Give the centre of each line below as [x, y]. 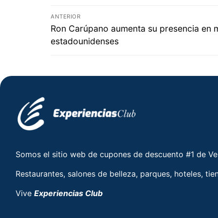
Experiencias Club [68, 193]
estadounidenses [85, 41]
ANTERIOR [65, 16]
